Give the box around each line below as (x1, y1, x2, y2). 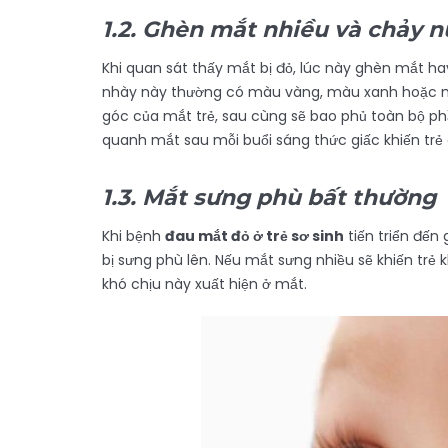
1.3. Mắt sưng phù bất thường (102, 184, 436, 211)
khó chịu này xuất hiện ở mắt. (102, 274, 307, 294)
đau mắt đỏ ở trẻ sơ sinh (165, 226, 344, 246)
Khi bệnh (102, 226, 165, 246)
